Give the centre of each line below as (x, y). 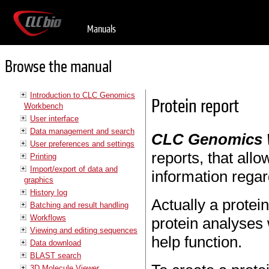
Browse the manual (58, 67)
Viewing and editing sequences (84, 230)
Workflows (48, 217)
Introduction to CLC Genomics (83, 95)
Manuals (101, 29)
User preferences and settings (82, 144)
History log (49, 192)
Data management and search (82, 131)
